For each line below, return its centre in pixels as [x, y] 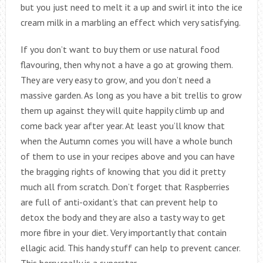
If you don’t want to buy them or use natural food [120, 50]
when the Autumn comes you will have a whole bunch [126, 141]
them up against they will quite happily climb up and [122, 111]
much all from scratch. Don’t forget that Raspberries [125, 187]
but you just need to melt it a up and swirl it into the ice [131, 7]
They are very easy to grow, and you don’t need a [115, 80]
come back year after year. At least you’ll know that [122, 126]
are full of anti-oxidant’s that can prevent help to [119, 202]
